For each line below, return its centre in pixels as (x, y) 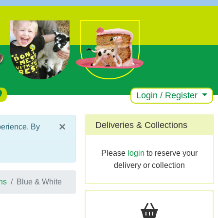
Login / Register (168, 95)
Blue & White (39, 182)
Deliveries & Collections (141, 125)
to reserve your (171, 153)
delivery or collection (149, 165)
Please (114, 153)
